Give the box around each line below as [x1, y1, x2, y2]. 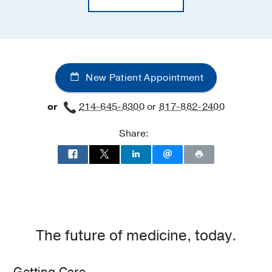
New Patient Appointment [83, 70, 203, 84]
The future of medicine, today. [36, 226, 236, 246]
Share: [118, 126, 149, 140]
